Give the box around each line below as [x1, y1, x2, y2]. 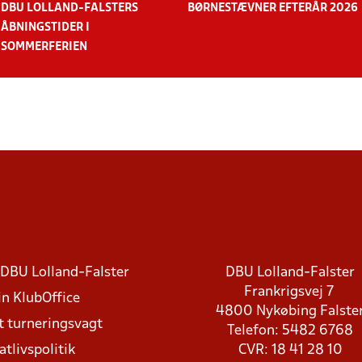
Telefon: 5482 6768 [227, 323, 353, 338]
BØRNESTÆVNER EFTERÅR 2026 [187, 2, 358, 14]
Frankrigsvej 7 [243, 284, 337, 299]
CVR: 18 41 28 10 [238, 343, 343, 357]
